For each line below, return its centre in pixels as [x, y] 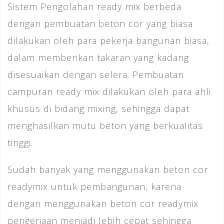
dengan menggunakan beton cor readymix [103, 204]
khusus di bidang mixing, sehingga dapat [98, 109]
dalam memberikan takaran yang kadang [98, 58]
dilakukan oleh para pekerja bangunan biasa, [108, 41]
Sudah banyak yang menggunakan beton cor [108, 170]
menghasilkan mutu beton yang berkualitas [105, 126]
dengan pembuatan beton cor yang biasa [100, 24]
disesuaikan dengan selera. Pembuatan [96, 75]
